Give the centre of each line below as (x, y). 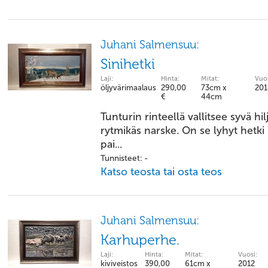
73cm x (214, 88)
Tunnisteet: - (124, 158)
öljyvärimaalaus (128, 88)
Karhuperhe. (140, 240)
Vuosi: (248, 255)
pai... (111, 144)
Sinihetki (128, 64)
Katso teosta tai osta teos (161, 172)
